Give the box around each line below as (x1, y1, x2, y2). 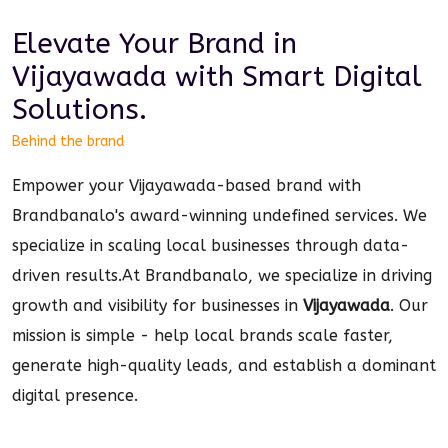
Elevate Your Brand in (12, 27, 297, 60)
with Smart (167, 60, 333, 93)
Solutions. (12, 93, 147, 126)
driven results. (12, 266, 122, 285)
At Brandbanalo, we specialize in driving (122, 266, 432, 285)
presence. (60, 386, 138, 405)
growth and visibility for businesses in (12, 296, 303, 315)
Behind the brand (12, 133, 124, 150)
